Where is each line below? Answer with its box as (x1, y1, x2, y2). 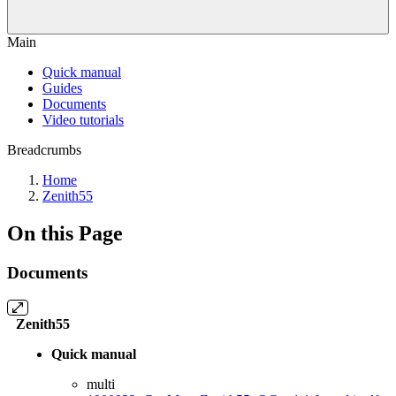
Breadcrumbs (7, 142, 81, 157)
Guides (42, 80, 82, 95)
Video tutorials (42, 112, 124, 127)
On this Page (7, 221, 123, 245)
